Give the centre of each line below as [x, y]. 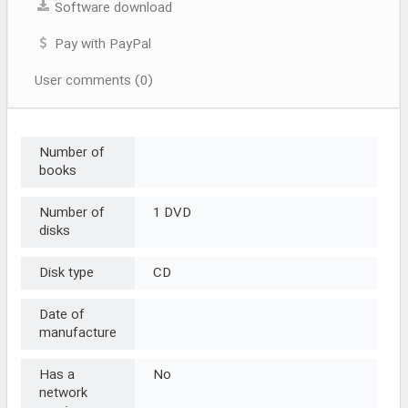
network [63, 393]
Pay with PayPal [101, 44]
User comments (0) [94, 81]
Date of [62, 315]
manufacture [78, 333]
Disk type [66, 273]
